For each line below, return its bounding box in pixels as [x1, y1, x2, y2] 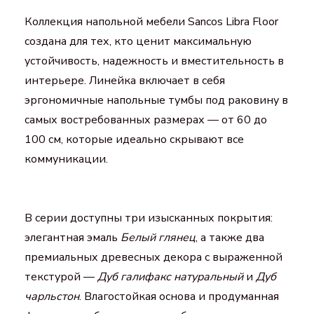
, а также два [196, 229, 264, 245]
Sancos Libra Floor [188, 13, 278, 29]
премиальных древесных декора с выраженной [25, 249, 282, 265]
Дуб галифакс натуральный [97, 268, 243, 285]
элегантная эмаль [25, 229, 121, 245]
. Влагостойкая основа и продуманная [79, 288, 279, 304]
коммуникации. [25, 151, 108, 167]
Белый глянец [121, 229, 196, 245]
